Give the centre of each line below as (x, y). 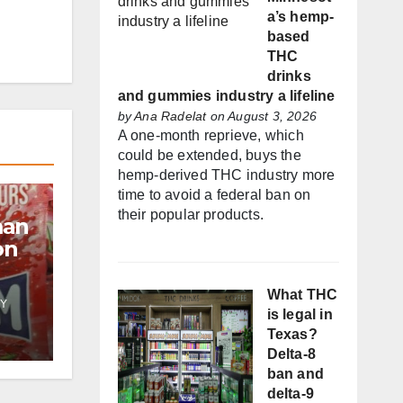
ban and (295, 374)
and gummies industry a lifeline (226, 96)
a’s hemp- (300, 17)
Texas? (292, 335)
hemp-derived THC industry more (226, 175)
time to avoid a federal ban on (214, 195)
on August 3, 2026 (261, 116)
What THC (302, 295)
